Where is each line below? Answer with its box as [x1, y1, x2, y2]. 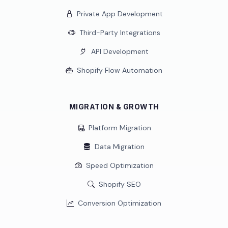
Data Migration [95, 142, 145, 151]
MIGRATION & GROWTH [69, 102, 159, 111]
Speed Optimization [85, 161, 154, 170]
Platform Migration [88, 123, 151, 132]
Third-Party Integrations [79, 28, 160, 37]
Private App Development [76, 9, 163, 18]
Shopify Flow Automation [77, 66, 162, 75]
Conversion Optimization [78, 198, 161, 208]
